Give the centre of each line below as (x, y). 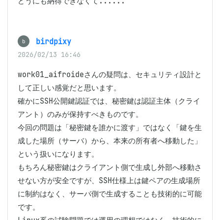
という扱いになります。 (58, 154)
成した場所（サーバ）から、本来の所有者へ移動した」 (110, 141)
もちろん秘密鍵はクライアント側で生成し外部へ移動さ (110, 167)
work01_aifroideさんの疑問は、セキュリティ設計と (110, 74)
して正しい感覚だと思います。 (69, 88)
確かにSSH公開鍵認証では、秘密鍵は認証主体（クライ (109, 101)
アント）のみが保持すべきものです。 (80, 114)
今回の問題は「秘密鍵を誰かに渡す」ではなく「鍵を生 (110, 127)
